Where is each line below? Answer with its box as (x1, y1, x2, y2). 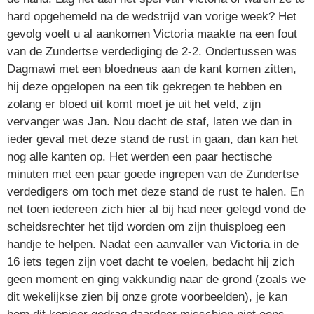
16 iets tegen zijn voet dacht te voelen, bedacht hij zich (7, 255, 294, 269)
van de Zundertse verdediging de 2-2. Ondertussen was (7, 45, 297, 59)
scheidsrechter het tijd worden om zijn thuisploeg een (7, 220, 285, 234)
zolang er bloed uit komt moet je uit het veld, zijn (7, 97, 261, 111)
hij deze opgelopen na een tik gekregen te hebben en (7, 80, 282, 94)
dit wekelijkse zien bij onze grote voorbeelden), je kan (7, 290, 287, 304)
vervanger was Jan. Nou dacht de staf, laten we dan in (7, 115, 292, 129)
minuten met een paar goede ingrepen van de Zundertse (7, 168, 299, 182)
